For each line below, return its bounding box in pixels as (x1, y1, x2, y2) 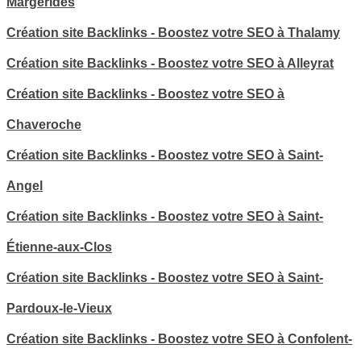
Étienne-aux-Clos (6, 240, 112, 255)
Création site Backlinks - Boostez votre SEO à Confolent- (6, 332, 352, 346)
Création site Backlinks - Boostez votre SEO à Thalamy (6, 26, 340, 40)
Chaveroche (6, 118, 81, 132)
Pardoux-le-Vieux (6, 301, 112, 316)
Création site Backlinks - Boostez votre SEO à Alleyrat (6, 56, 334, 71)
